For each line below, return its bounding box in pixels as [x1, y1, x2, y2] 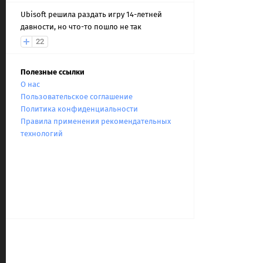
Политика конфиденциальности [21, 104, 138, 113]
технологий [21, 129, 63, 138]
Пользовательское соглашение [21, 92, 133, 101]
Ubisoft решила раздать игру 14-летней [21, 10, 162, 19]
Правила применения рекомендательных [21, 117, 171, 126]
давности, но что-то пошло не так [21, 22, 141, 31]
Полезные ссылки [21, 68, 85, 76]
